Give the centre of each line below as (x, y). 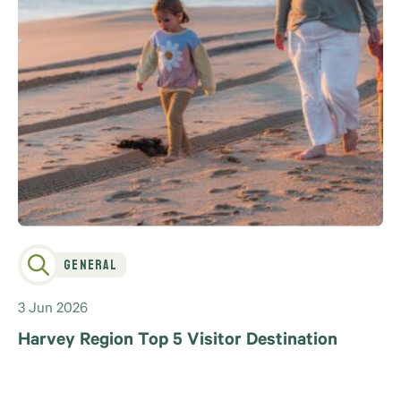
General (90, 265)
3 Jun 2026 (53, 309)
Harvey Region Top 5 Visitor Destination (178, 341)
